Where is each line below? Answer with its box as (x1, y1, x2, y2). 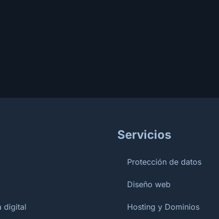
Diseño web (127, 179, 171, 190)
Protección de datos (127, 157, 201, 167)
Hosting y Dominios (127, 202, 199, 212)
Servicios (117, 128, 171, 142)
